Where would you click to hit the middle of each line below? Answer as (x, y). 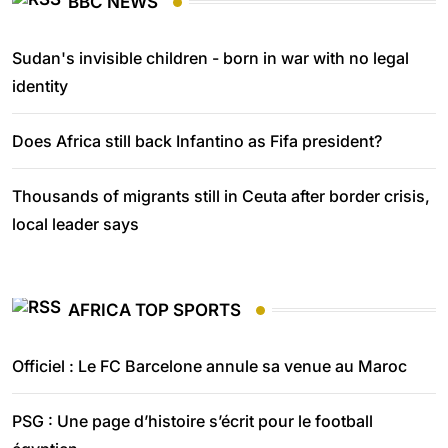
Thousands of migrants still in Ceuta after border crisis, (221, 196)
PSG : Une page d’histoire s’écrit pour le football (192, 421)
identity (40, 86)
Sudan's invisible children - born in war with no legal (210, 58)
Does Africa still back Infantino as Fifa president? (197, 141)
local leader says (75, 224)
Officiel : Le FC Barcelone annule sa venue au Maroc (209, 366)
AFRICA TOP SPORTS (154, 309)
